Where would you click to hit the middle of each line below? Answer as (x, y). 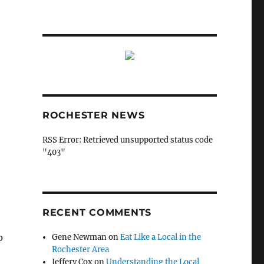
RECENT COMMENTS (97, 212)
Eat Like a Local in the (161, 237)
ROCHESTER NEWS (93, 115)
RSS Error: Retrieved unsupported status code (127, 140)
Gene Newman (80, 237)
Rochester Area (81, 249)
